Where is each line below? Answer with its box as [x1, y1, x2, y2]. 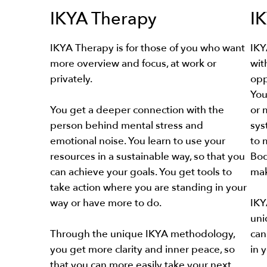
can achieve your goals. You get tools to [50, 165, 232, 179]
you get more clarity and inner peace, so [50, 243, 235, 257]
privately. [50, 72, 92, 86]
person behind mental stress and [50, 119, 203, 133]
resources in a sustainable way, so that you [50, 150, 245, 164]
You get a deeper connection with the [50, 103, 224, 117]
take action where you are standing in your [50, 181, 247, 195]
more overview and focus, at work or [50, 57, 216, 71]
